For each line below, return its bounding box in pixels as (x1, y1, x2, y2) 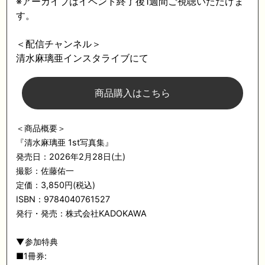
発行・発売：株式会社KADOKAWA (16, 208, 147, 218)
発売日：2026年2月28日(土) (16, 151, 126, 161)
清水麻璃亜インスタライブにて (16, 52, 149, 64)
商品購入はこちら (94, 87, 170, 99)
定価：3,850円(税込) (16, 180, 96, 190)
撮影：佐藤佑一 (16, 166, 75, 176)
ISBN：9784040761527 (16, 194, 111, 204)
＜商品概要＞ (16, 123, 66, 133)
